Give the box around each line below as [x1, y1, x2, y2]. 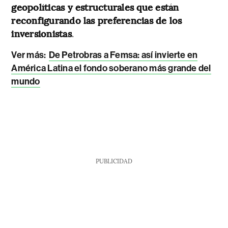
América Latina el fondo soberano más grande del [11, 62, 211, 74]
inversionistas [11, 26, 72, 40]
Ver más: [11, 49, 46, 61]
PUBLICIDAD [95, 156, 132, 165]
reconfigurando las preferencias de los [11, 13, 182, 26]
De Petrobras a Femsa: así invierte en [48, 49, 198, 61]
